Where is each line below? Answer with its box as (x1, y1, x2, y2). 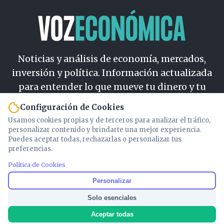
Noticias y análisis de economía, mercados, (18, 52, 206, 64)
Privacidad (90, 145, 133, 156)
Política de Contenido (68, 170, 155, 181)
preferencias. (8, 144, 52, 153)
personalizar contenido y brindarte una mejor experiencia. (8, 125, 201, 134)
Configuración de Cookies (20, 102, 124, 112)
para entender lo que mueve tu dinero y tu (18, 80, 206, 92)
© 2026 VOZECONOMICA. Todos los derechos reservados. (23, 205, 200, 213)
